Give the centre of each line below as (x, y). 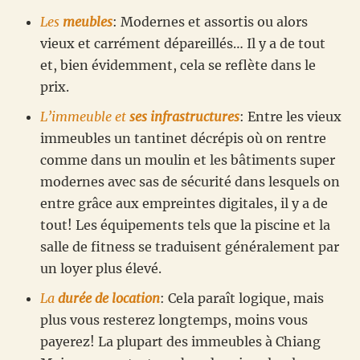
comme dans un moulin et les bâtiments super (188, 160)
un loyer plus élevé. (101, 268)
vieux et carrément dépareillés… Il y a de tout (183, 43)
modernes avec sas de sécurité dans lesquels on (190, 181)
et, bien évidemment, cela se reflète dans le (178, 65)
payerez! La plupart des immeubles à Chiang (180, 341)
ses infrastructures (184, 116)
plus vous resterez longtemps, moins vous (174, 319)
